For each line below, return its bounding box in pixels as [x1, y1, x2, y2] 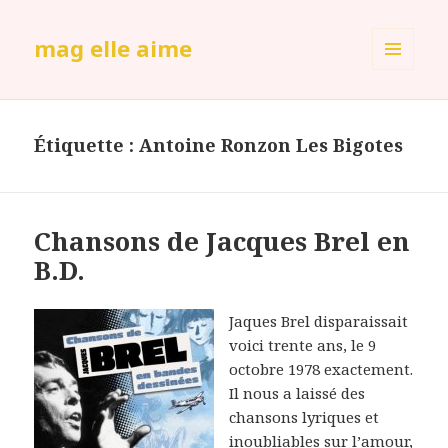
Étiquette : [34, 133, 140, 158]
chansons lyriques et [229, 407, 380, 428]
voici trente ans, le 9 [229, 335, 377, 356]
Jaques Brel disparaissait [229, 311, 409, 332]
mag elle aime [34, 33, 193, 64]
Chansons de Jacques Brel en [34, 223, 411, 260]
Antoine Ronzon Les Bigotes [139, 133, 404, 158]
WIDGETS [372, 103, 431, 121]
